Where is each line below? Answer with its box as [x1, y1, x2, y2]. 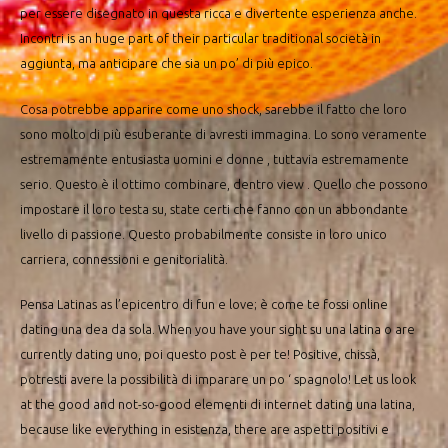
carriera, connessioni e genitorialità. [20, 251, 228, 266]
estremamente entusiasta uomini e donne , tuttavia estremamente [20, 151, 409, 166]
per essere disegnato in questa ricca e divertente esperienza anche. [20, 6, 417, 21]
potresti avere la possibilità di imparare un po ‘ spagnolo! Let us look [20, 372, 416, 387]
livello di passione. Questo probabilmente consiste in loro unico [20, 226, 387, 241]
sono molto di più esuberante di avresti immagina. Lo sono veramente [20, 126, 427, 141]
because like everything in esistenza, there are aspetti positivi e [20, 422, 389, 437]
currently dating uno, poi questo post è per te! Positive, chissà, [20, 347, 380, 362]
